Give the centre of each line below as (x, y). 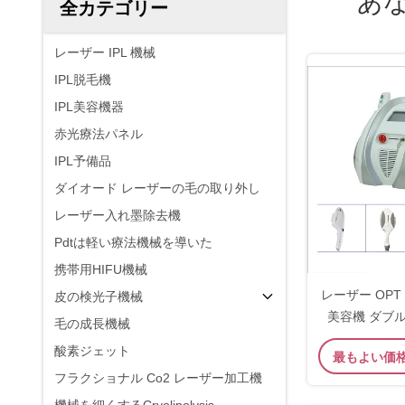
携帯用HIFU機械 (101, 269)
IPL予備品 (83, 161)
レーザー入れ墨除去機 (118, 215)
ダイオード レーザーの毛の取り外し (157, 188)
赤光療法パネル (99, 134)
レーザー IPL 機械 (105, 52)
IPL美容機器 (89, 107)
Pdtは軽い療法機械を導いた (133, 242)
